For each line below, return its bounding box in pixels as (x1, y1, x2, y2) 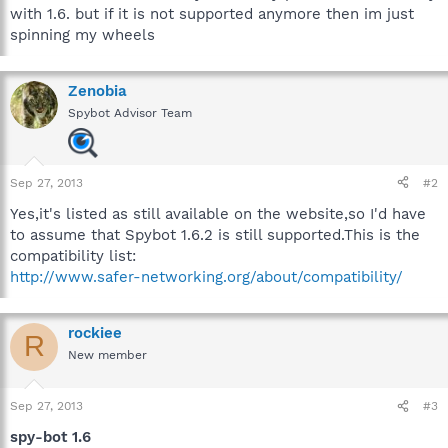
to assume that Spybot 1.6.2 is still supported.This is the (10, 225, 420, 244)
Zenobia (68, 81, 127, 100)
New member (68, 347, 147, 362)
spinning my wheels (10, 25, 155, 44)
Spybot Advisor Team (68, 105, 192, 120)
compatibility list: (10, 246, 136, 265)
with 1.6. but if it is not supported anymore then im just (10, 4, 414, 23)
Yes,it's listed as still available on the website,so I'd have (10, 204, 426, 223)
